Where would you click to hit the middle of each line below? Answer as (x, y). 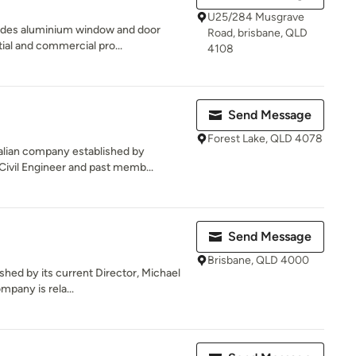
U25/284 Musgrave (256, 17)
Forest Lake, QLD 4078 (265, 139)
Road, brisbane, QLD (257, 33)
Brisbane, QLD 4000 (258, 260)
